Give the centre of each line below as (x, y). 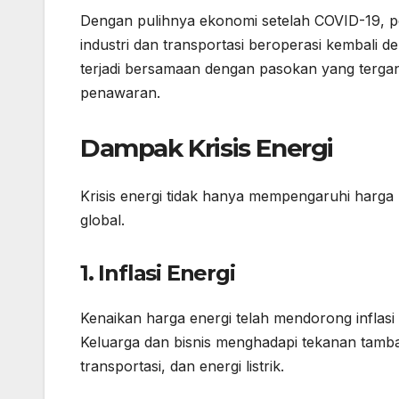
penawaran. (120, 93)
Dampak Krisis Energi (207, 148)
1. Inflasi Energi (158, 273)
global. (102, 220)
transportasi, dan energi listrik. (182, 366)
